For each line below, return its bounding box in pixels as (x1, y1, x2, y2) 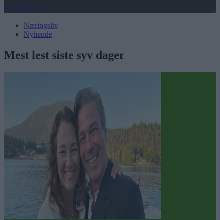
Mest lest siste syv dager (4, 49, 125, 62)
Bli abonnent (4, 4, 44, 13)
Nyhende (24, 30, 52, 39)
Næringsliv (24, 21, 58, 30)
